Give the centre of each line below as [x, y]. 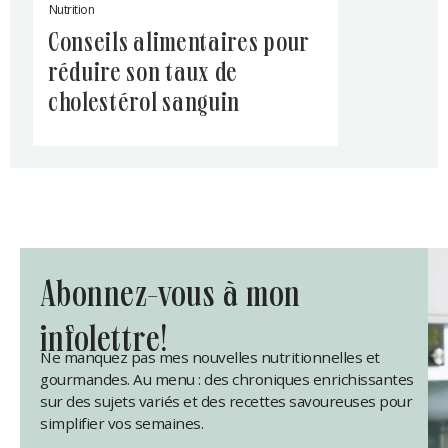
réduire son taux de [143, 75]
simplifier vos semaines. [122, 422]
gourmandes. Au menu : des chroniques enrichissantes [227, 378]
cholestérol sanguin [144, 105]
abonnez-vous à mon [48, 297]
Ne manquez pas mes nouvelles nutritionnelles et [210, 356]
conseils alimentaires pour [53, 45]
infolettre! [104, 342]
